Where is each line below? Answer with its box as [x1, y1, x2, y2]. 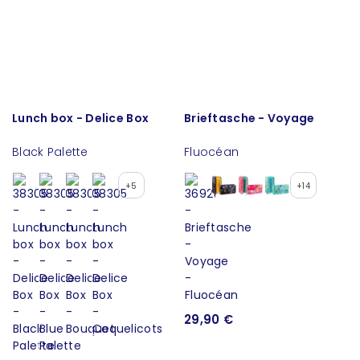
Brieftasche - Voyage [184, 109, 315, 126]
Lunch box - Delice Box [12, 109, 149, 126]
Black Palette [12, 143, 88, 160]
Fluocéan [184, 143, 239, 160]
